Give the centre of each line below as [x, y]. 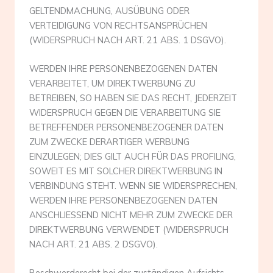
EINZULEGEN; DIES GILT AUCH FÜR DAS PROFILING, [133, 156]
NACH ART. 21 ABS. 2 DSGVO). [94, 244]
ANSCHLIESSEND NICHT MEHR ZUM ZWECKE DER [131, 214]
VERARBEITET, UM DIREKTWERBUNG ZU [112, 83]
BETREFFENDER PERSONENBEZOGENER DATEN [126, 127]
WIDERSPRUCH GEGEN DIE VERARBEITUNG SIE [125, 112]
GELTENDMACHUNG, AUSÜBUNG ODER [109, 10]
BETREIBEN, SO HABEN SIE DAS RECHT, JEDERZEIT [133, 97]
